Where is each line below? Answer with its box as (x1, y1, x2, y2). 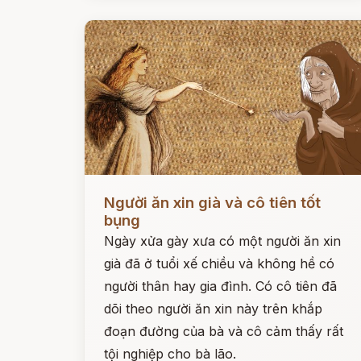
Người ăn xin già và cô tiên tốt (104, 193, 321, 212)
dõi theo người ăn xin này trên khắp (104, 301, 322, 317)
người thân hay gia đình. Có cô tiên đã (104, 278, 337, 294)
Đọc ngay (85, 182, 143, 198)
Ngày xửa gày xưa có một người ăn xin (104, 233, 341, 249)
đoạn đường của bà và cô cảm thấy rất (104, 323, 343, 339)
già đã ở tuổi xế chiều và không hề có (104, 255, 334, 272)
